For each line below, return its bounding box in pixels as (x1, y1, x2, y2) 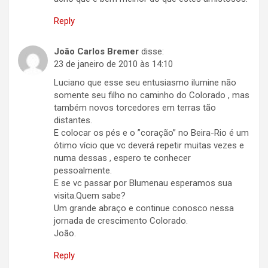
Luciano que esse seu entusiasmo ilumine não (54, 77, 236, 89)
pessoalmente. (54, 165, 112, 176)
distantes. (54, 115, 92, 126)
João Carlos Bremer (54, 46, 139, 57)
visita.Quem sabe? (54, 190, 126, 202)
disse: (141, 46, 164, 57)
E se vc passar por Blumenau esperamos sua (54, 178, 232, 189)
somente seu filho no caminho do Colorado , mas (54, 90, 249, 101)
